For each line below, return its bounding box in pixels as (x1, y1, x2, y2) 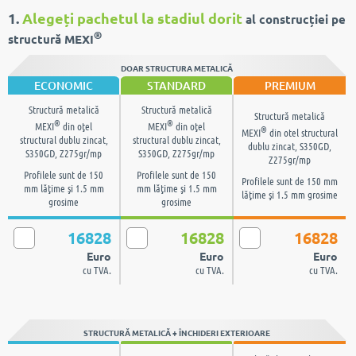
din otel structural (267, 119, 338, 133)
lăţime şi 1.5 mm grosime (242, 181, 338, 195)
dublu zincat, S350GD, (248, 133, 331, 147)
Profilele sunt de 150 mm (242, 168, 338, 182)
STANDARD (147, 72, 206, 87)
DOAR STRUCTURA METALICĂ (121, 56, 234, 68)
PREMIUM (264, 72, 315, 87)
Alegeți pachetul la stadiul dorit (22, 2, 242, 21)
